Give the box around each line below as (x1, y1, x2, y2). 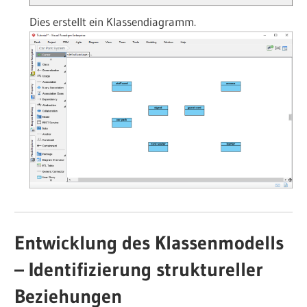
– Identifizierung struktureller (14, 258, 264, 282)
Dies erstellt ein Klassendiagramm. (29, 14, 196, 29)
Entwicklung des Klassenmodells (14, 231, 284, 255)
